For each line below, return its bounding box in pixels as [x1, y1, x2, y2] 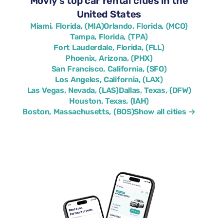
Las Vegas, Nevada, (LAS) [27, 86, 119, 95]
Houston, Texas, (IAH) [69, 96, 149, 106]
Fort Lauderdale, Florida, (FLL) [54, 43, 164, 52]
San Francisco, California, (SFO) [51, 64, 167, 73]
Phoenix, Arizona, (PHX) [65, 54, 153, 63]
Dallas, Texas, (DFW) [118, 86, 191, 95]
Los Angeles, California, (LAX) [55, 75, 163, 84]
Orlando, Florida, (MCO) [104, 21, 188, 31]
